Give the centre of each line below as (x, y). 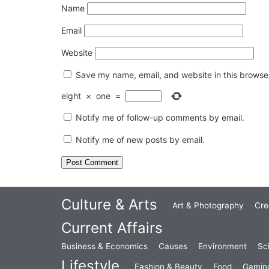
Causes (173, 246)
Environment (222, 246)
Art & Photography (208, 206)
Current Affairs (112, 228)
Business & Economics (104, 246)
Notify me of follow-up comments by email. (160, 118)
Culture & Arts (109, 205)
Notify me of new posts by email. (140, 140)
